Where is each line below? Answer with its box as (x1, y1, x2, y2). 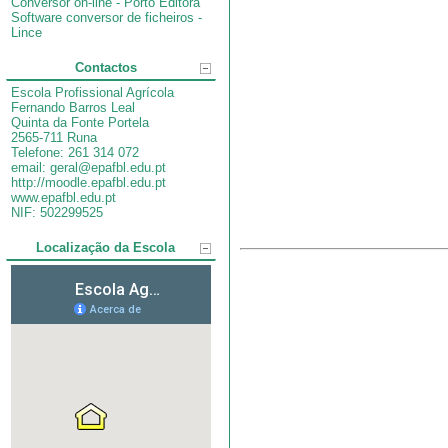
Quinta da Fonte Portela (11, 115, 149, 130)
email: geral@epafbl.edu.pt (11, 160, 166, 175)
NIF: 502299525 (11, 205, 103, 220)
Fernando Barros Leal (11, 100, 135, 115)
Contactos (74, 60, 137, 75)
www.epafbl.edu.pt (11, 190, 116, 205)
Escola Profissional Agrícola (11, 85, 174, 100)
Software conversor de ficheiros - (11, 10, 202, 25)
